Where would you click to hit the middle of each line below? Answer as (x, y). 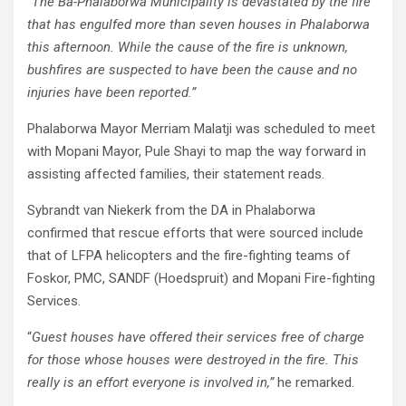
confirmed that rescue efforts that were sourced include (195, 233)
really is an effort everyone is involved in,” (150, 382)
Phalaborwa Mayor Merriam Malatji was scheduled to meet (201, 129)
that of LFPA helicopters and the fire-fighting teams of (189, 256)
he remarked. (314, 382)
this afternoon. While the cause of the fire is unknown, (188, 47)
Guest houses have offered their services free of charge (198, 337)
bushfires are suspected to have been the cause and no (192, 70)
